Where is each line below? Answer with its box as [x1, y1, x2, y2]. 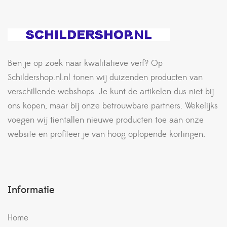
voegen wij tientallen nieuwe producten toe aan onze [8, 114, 204, 126]
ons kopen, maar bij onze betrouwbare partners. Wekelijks [8, 100, 218, 111]
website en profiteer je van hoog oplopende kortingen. [8, 128, 205, 140]
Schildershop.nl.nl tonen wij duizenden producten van [8, 71, 203, 83]
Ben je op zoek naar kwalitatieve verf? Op [8, 57, 163, 69]
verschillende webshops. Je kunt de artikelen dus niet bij [8, 86, 214, 97]
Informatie [8, 183, 55, 197]
